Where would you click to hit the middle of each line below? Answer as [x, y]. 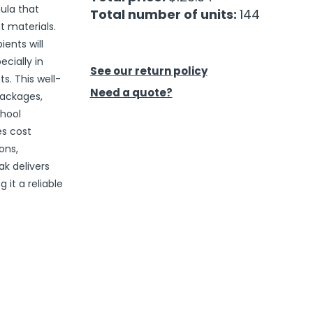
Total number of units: [165, 15]
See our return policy [148, 71]
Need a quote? [131, 93]
